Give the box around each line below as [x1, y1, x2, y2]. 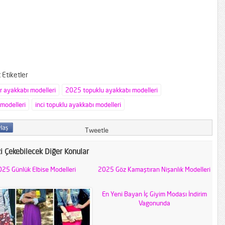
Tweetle [85, 126, 108, 134]
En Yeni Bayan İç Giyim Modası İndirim [101, 190, 207, 198]
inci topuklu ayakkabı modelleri [35, 100, 121, 108]
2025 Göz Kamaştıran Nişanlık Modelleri [98, 165, 210, 173]
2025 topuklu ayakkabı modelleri [65, 86, 158, 94]
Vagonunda [138, 199, 170, 207]
